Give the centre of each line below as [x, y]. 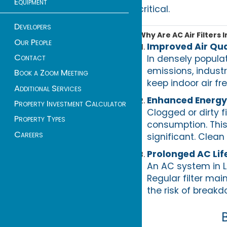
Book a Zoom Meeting [51, 73]
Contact [30, 58]
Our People [33, 42]
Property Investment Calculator [70, 104]
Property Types [40, 119]
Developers [33, 27]
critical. [154, 9]
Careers [29, 134]
